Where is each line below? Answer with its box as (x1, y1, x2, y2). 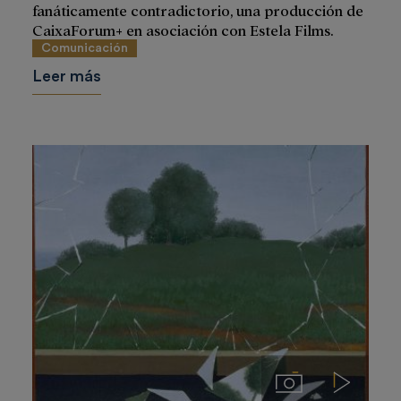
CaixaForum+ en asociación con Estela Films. (32, 20, 334, 38)
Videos (340, 371, 384, 389)
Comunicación (41, 41, 128, 55)
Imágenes (286, 371, 346, 389)
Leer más (32, 67, 101, 84)
